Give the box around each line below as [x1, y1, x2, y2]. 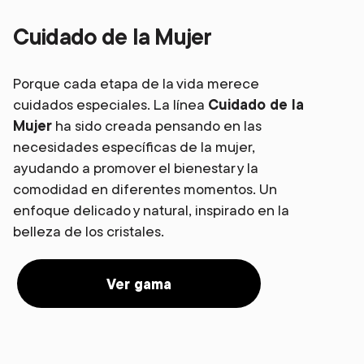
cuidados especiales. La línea [13, 95, 208, 114]
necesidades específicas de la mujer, [13, 137, 255, 156]
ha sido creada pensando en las [52, 116, 262, 135]
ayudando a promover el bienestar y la [13, 158, 258, 177]
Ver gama [106, 274, 171, 293]
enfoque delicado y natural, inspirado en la [13, 201, 289, 219]
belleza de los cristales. [13, 222, 164, 240]
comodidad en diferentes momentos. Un [13, 180, 277, 198]
